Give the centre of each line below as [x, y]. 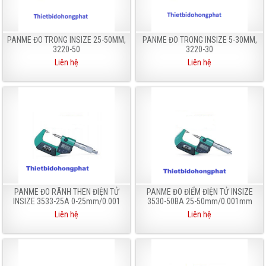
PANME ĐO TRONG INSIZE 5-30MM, [199, 39]
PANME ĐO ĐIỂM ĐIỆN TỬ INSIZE [199, 191]
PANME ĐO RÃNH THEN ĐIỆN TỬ [66, 191]
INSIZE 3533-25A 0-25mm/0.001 [66, 201]
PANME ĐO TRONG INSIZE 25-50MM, [66, 39]
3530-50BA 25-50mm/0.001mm [199, 201]
